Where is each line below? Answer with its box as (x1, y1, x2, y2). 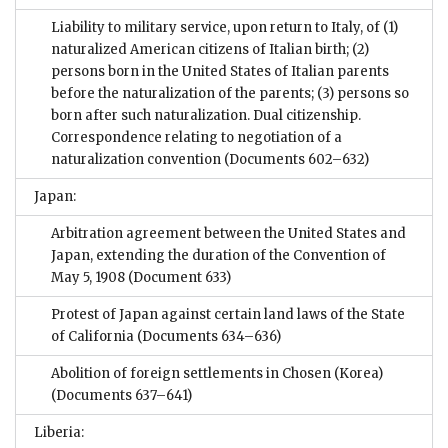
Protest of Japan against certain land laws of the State (51, 306, 405, 324)
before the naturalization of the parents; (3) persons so (51, 85, 409, 103)
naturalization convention (51, 151, 224, 169)
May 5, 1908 (51, 269, 125, 287)
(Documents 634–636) (137, 328, 281, 346)
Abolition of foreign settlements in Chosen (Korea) (51, 365, 383, 383)
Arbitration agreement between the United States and (51, 225, 406, 243)
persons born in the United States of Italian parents (51, 63, 389, 81)
